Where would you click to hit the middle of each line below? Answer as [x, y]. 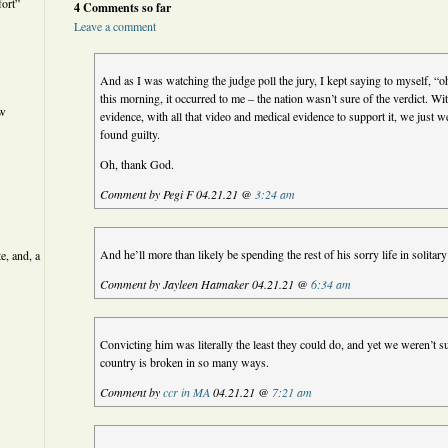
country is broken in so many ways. [185, 362]
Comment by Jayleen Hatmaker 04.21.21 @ [206, 284]
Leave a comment [115, 26]
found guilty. [130, 134]
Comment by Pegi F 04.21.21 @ [178, 194]
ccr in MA [187, 392]
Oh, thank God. [137, 164]
